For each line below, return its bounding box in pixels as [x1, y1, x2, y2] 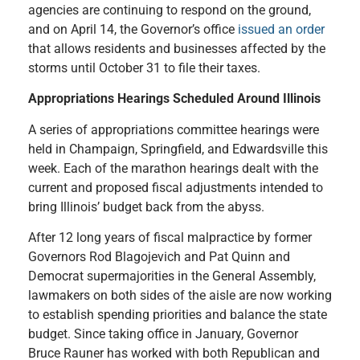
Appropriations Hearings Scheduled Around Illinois [28, 91, 321, 107]
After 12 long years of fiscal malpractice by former [28, 229, 312, 245]
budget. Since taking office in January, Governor [28, 325, 298, 342]
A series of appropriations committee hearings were [28, 121, 319, 137]
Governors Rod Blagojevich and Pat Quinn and [28, 248, 290, 264]
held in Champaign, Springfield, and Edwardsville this [28, 141, 328, 157]
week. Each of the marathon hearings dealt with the [28, 160, 318, 176]
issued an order [238, 21, 325, 37]
